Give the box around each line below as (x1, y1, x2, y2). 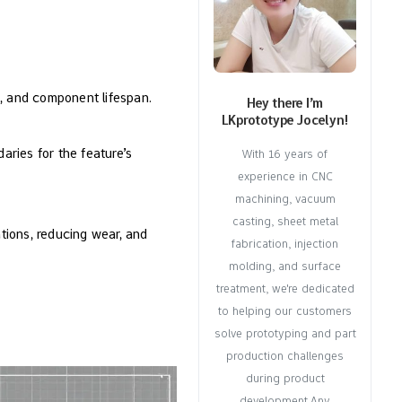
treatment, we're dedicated (215, 280, 354, 297)
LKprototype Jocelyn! (222, 110, 349, 130)
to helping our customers (218, 302, 353, 319)
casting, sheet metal (232, 213, 338, 230)
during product (245, 370, 325, 387)
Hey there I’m (247, 93, 324, 113)
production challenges (226, 347, 345, 364)
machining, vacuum (234, 190, 336, 207)
